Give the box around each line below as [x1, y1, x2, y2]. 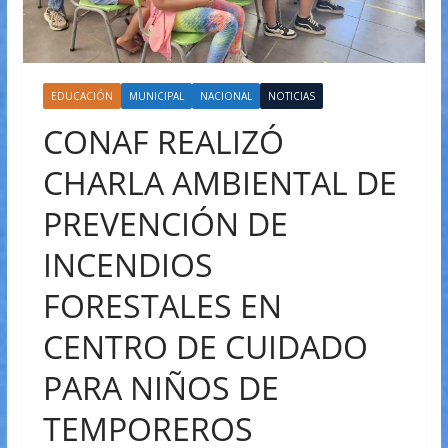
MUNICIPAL [128, 89, 184, 104]
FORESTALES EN [42, 284, 282, 328]
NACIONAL [199, 89, 252, 104]
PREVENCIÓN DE [42, 202, 288, 246]
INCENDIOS [42, 243, 213, 287]
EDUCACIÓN [50, 89, 113, 104]
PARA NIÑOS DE [42, 366, 279, 410]
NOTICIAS [267, 89, 315, 104]
